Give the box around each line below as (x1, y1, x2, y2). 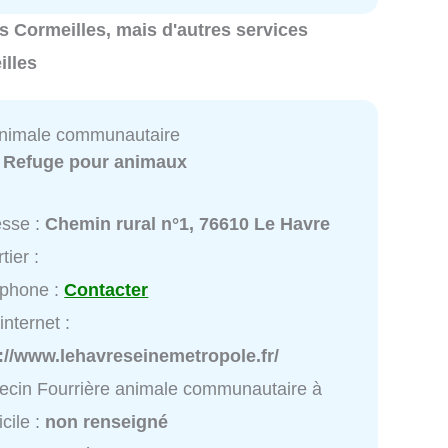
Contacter (64, 280, 149, 301)
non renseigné (45, 412, 169, 433)
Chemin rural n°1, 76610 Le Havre (45, 214, 331, 235)
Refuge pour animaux (3, 152, 188, 173)
